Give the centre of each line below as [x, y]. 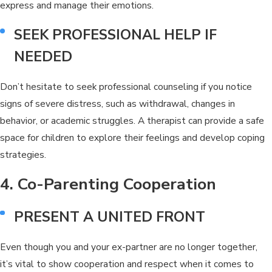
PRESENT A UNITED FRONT [110, 217]
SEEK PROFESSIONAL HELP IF [116, 35]
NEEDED [43, 56]
